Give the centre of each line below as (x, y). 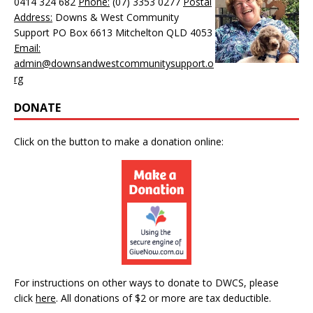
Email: (27, 48)
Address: (33, 17)
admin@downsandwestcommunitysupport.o (114, 63)
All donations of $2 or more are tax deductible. (165, 298)
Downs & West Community (116, 17)
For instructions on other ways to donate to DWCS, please (146, 282)
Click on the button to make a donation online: (119, 141)
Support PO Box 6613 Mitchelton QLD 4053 (113, 32)
